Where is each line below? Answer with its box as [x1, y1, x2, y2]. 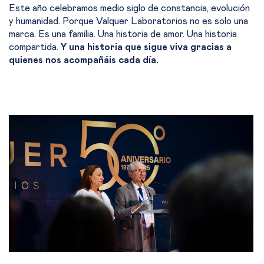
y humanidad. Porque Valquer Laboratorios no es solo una [9, 16, 248, 26]
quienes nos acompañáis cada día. [9, 55, 159, 65]
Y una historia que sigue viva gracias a [61, 42, 232, 52]
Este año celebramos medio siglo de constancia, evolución [9, 4, 250, 13]
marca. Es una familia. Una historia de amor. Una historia [9, 29, 237, 39]
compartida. [9, 42, 61, 52]
